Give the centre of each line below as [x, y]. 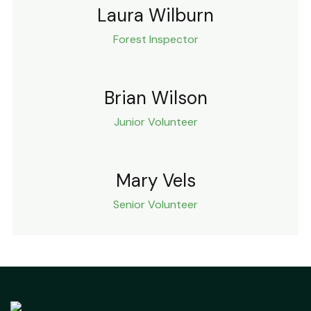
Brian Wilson [155, 98]
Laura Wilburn [155, 15]
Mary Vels [155, 180]
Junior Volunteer [155, 121]
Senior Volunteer [155, 204]
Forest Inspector [155, 39]
